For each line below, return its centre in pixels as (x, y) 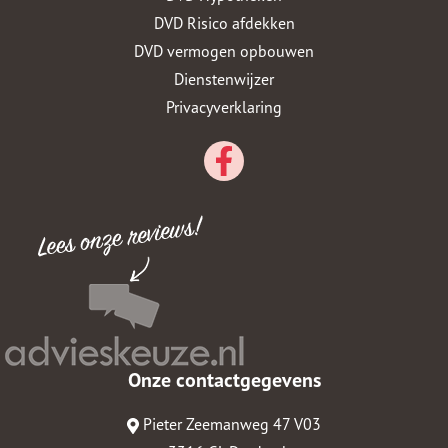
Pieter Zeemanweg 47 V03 (232, 424)
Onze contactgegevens (224, 380)
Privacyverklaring (224, 107)
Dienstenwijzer (224, 79)
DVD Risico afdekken (224, 23)
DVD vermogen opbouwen (224, 51)
